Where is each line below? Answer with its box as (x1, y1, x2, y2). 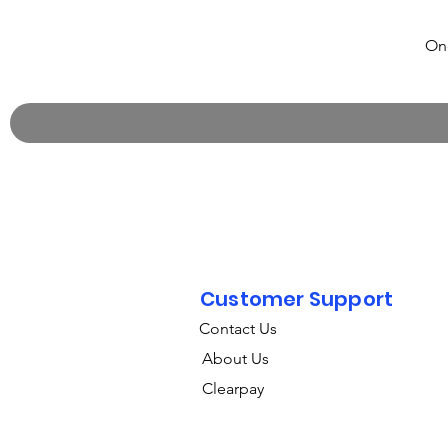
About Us (202, 349, 269, 369)
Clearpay (202, 379, 264, 399)
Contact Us (199, 319, 277, 339)
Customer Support (200, 285, 394, 314)
